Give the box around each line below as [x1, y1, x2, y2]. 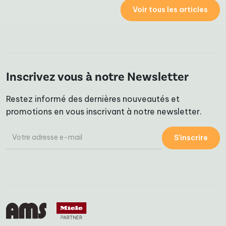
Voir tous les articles [133, 5, 208, 15]
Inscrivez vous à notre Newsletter [6, 69, 189, 85]
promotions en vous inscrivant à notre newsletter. [6, 106, 202, 117]
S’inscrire [174, 133, 208, 142]
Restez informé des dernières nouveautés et [6, 94, 180, 104]
